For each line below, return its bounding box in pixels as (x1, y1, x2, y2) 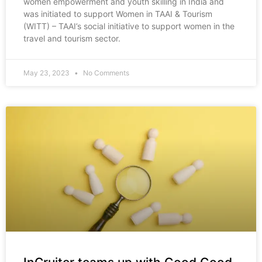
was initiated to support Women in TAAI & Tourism (23, 9, 212, 19)
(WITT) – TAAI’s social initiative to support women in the (23, 21, 235, 32)
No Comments (81, 68, 129, 78)
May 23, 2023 (23, 68, 71, 78)
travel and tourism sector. (23, 33, 120, 44)
